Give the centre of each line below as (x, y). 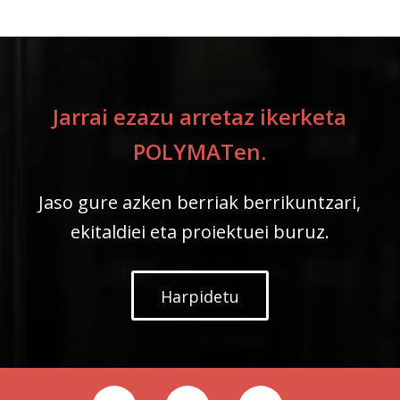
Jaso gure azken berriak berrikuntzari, (200, 202)
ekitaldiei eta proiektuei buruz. (200, 231)
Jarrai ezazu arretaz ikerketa (200, 117)
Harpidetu (200, 297)
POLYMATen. (200, 152)
